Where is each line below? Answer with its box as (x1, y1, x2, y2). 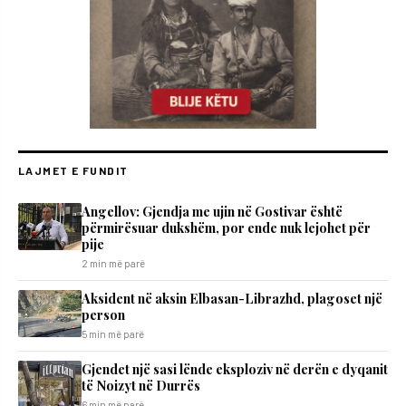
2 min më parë (82, 257, 145, 270)
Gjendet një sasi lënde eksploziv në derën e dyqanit (82, 360, 388, 379)
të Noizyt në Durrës (82, 376, 200, 395)
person (82, 305, 125, 324)
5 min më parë (82, 328, 144, 341)
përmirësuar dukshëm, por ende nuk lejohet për (82, 218, 371, 237)
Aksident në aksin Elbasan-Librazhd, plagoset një (82, 289, 382, 308)
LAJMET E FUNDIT (18, 164, 129, 178)
